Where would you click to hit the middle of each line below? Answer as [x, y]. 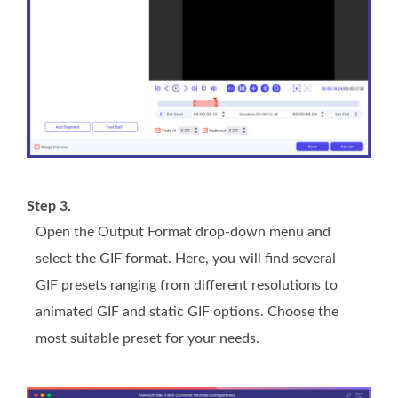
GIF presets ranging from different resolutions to [187, 286]
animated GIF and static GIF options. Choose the [187, 312]
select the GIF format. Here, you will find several [186, 259]
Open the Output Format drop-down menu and [183, 232]
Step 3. [49, 207]
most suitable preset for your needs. [147, 339]
